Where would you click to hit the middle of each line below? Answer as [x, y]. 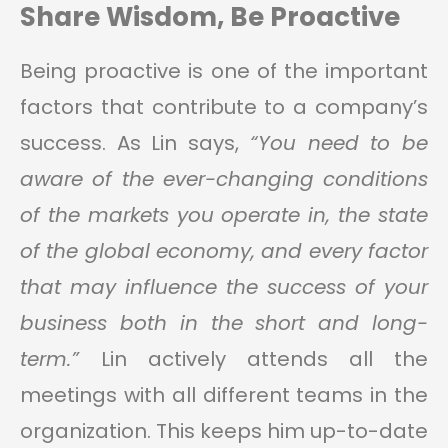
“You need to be [339, 143]
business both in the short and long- [224, 323]
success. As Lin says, [135, 143]
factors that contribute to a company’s [224, 107]
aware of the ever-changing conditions [224, 179]
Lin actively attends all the [264, 359]
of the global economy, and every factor [224, 251]
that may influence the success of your [224, 287]
